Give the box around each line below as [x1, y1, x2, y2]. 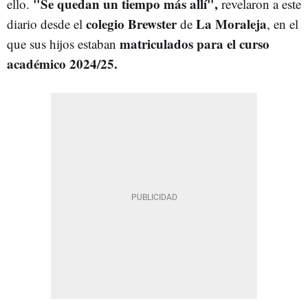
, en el [267, 15, 298, 33]
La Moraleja [196, 14, 267, 34]
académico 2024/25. [7, 54, 118, 74]
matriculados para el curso [116, 34, 269, 54]
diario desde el [7, 15, 86, 33]
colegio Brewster [86, 14, 177, 34]
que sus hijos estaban [7, 35, 116, 53]
